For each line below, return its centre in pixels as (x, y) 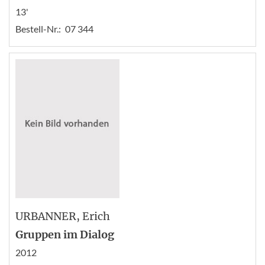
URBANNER (46, 216)
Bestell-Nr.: (38, 28)
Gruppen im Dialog (65, 234)
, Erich (93, 216)
